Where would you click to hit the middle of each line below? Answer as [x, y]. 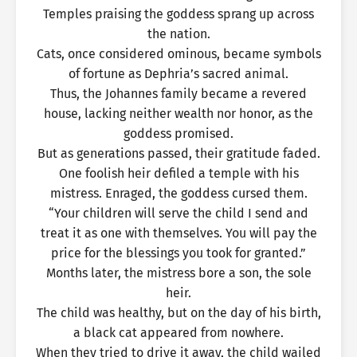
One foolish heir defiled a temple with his [178, 173]
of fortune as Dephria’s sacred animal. [178, 74]
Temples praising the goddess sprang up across [178, 14]
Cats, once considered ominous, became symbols [178, 54]
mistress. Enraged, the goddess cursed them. [178, 193]
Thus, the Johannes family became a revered [178, 94]
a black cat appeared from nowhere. [178, 333]
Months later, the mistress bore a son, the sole [178, 273]
